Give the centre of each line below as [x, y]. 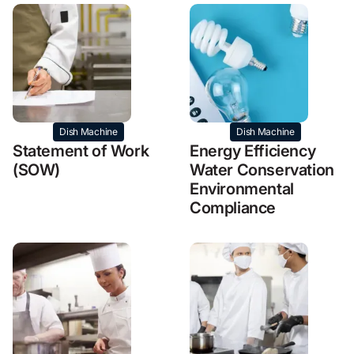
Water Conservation [262, 169]
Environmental [242, 188]
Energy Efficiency [253, 151]
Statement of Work [81, 151]
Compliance [233, 207]
